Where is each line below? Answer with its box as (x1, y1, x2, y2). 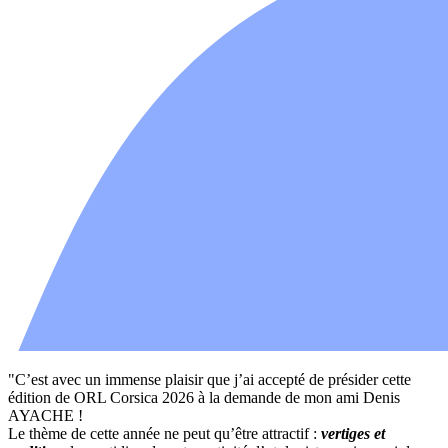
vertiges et (321, 424, 385, 442)
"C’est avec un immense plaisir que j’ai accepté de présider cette (8, 370, 411, 388)
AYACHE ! (8, 406, 83, 424)
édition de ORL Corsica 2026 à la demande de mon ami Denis (8, 388, 400, 406)
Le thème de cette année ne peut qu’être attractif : (8, 424, 321, 442)
